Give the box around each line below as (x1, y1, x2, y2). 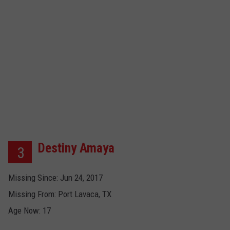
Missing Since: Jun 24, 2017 (8, 172, 103, 183)
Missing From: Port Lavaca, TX (8, 189, 111, 200)
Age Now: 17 (8, 205, 51, 216)
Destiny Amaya (38, 140, 114, 156)
